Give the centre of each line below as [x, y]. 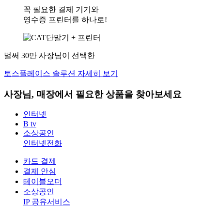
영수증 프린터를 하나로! [65, 19]
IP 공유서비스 [47, 202]
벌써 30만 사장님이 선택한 [49, 55]
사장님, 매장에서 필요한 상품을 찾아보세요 [93, 94]
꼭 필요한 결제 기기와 [61, 9]
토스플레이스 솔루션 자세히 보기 [61, 73]
